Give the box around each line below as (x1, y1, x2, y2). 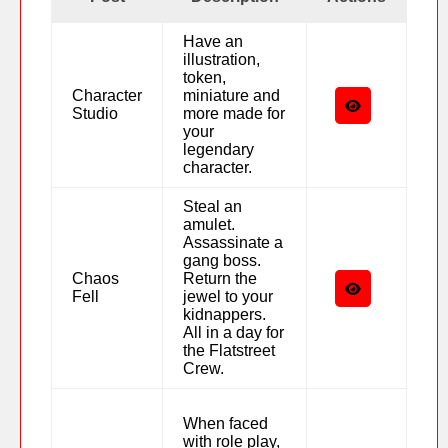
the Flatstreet (183, 341, 275, 359)
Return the (183, 269, 257, 287)
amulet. (183, 215, 235, 233)
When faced (183, 414, 268, 432)
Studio (72, 104, 118, 122)
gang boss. (183, 251, 261, 269)
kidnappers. (183, 305, 266, 323)
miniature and (183, 86, 280, 104)
